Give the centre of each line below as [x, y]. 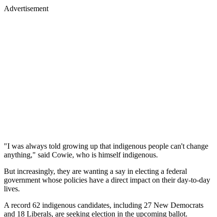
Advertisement [26, 8]
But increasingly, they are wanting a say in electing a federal [95, 171]
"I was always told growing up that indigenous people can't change [106, 146]
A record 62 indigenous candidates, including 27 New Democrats [104, 205]
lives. [12, 188]
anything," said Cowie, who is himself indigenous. [81, 155]
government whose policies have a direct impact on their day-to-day [107, 180]
